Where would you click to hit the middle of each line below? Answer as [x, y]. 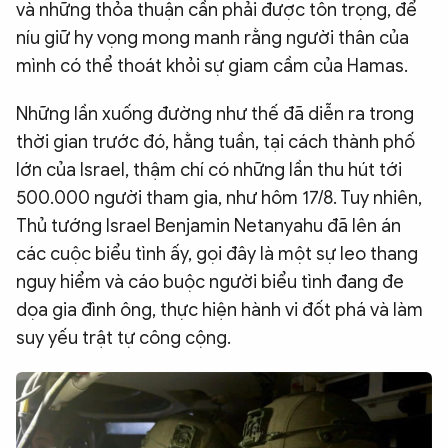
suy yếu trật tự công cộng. [123, 338]
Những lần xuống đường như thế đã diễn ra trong [215, 114]
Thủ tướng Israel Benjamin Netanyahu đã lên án [208, 226]
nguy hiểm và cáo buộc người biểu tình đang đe [210, 282]
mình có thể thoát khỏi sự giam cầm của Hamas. [212, 66]
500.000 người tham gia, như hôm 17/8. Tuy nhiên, [219, 198]
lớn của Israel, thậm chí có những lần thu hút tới [209, 170]
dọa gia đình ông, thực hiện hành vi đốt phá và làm [219, 310]
